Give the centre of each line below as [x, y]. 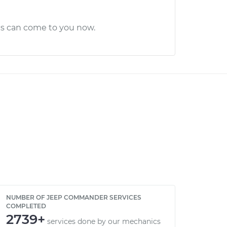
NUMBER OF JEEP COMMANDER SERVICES [74, 197]
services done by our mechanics [104, 221]
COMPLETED [26, 206]
